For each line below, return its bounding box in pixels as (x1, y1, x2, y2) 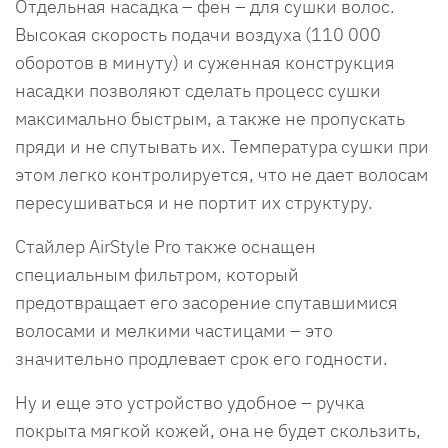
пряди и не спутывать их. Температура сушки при (15, 134, 429, 158)
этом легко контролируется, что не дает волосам (15, 162, 428, 186)
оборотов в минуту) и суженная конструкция (15, 50, 395, 74)
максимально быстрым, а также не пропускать (15, 106, 405, 130)
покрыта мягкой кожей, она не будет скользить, (15, 418, 421, 442)
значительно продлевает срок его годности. (15, 346, 388, 370)
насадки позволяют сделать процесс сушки (15, 78, 381, 102)
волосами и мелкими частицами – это (15, 318, 333, 342)
